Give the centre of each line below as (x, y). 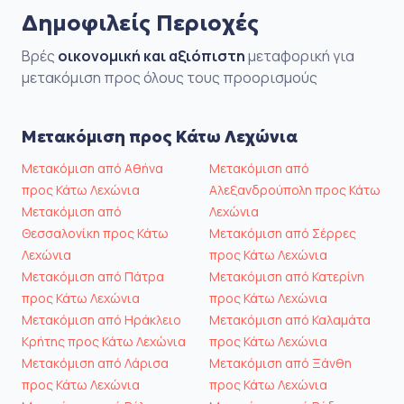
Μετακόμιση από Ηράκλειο (101, 319)
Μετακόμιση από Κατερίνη (287, 276)
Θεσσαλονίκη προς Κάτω (95, 233)
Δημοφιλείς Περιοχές (140, 23)
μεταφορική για (300, 55)
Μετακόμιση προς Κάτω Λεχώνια (160, 136)
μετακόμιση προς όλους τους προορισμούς (170, 77)
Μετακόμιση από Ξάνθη (280, 363)
